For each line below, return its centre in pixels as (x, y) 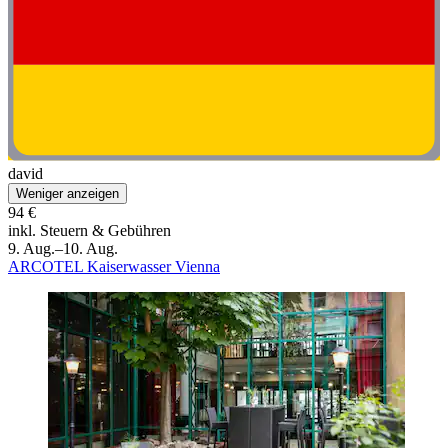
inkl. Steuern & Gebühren (89, 231)
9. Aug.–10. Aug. (63, 249)
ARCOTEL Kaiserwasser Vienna (114, 267)
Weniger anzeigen (67, 194)
